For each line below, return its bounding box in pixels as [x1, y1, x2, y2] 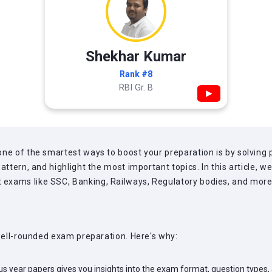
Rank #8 [120, 69, 152, 79]
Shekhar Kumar [86, 48, 186, 65]
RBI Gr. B [119, 83, 153, 93]
